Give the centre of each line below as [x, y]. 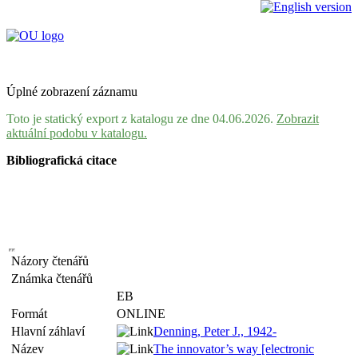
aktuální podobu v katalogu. [77, 133]
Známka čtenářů [55, 278]
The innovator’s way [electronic [234, 349]
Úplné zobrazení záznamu [72, 91]
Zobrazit [298, 119]
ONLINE [141, 314]
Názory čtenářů [53, 261]
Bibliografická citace [62, 160]
